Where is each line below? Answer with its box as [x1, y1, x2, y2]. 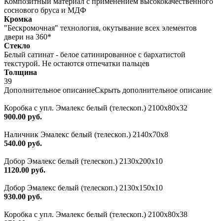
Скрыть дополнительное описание [95, 85, 212, 94]
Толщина [4, 68, 37, 76]
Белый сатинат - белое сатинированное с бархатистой [4, 50, 185, 59]
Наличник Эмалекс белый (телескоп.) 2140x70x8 [4, 130, 168, 139]
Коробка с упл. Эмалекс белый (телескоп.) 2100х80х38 [4, 210, 187, 219]
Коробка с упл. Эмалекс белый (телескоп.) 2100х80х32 [4, 103, 187, 112]
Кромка [4, 14, 32, 23]
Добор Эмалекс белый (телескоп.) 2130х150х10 [4, 183, 163, 192]
